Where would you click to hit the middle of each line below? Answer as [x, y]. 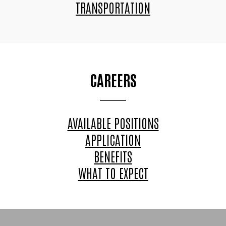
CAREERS [113, 79]
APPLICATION [113, 139]
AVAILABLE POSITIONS [113, 122]
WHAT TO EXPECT [113, 172]
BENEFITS [113, 156]
